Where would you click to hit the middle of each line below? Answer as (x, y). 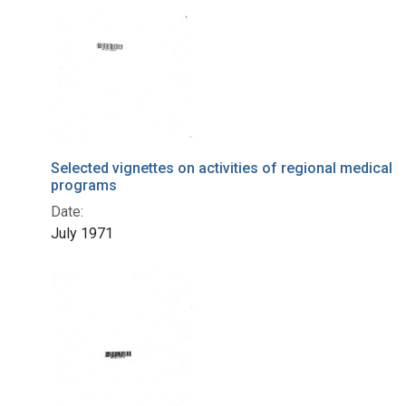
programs (84, 186)
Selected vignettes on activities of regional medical (222, 169)
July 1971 (82, 234)
